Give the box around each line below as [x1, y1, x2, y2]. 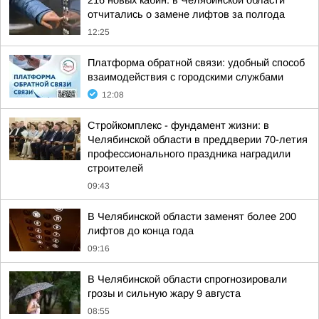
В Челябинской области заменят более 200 [88, 211, 296, 222]
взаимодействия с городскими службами [88, 71, 283, 83]
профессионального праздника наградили [88, 148, 291, 159]
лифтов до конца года [88, 225, 194, 236]
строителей [88, 162, 143, 174]
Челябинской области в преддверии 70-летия [88, 134, 308, 145]
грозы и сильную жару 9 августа [88, 288, 241, 299]
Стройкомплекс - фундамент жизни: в [88, 120, 269, 131]
